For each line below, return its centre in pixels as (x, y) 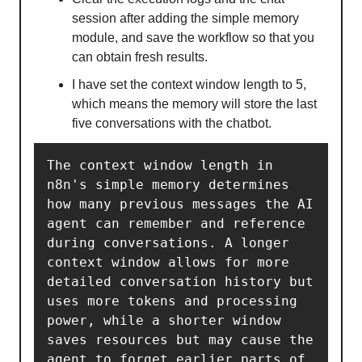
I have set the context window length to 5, (189, 84)
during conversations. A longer (168, 242)
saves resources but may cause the (180, 339)
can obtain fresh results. (140, 57)
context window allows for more (168, 262)
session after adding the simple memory (185, 18)
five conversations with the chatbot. (172, 123)
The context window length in (160, 165)
